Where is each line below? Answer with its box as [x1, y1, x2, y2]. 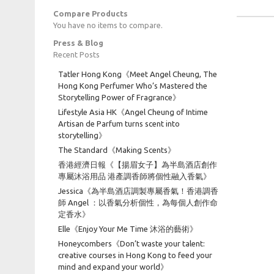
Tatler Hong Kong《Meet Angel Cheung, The [58, 70, 217, 78]
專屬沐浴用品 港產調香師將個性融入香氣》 [58, 172, 211, 180]
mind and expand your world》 [58, 262, 168, 271]
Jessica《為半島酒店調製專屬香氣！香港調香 [58, 187, 218, 195]
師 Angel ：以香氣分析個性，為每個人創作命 [58, 198, 218, 207]
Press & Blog [53, 39, 103, 47]
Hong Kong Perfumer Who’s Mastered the [58, 81, 207, 90]
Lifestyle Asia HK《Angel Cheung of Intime [58, 108, 208, 116]
